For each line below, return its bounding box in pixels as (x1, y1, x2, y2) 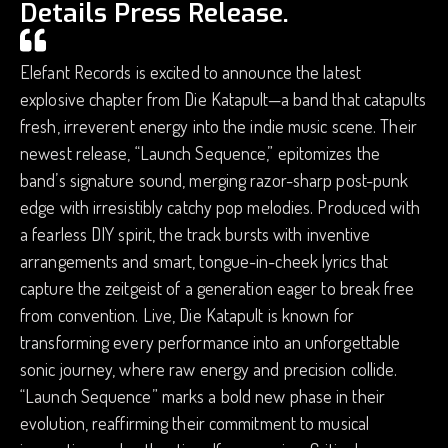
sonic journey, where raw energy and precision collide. (20, 358, 398, 380)
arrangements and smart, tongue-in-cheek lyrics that (20, 250, 389, 272)
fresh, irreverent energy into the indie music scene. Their (20, 115, 417, 137)
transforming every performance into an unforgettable (20, 331, 401, 353)
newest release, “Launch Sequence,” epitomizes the (20, 142, 380, 164)
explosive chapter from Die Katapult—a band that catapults (20, 88, 426, 110)
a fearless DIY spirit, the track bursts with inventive (20, 223, 371, 245)
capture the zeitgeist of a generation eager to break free (20, 277, 414, 299)
